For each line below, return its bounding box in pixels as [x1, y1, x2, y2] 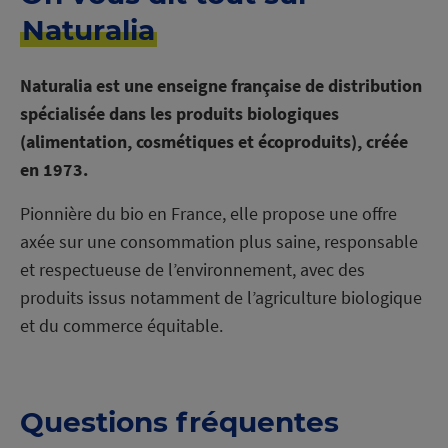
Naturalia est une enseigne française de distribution [20, 74, 422, 97]
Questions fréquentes [20, 405, 339, 439]
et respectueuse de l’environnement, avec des [20, 258, 365, 281]
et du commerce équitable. [20, 314, 223, 337]
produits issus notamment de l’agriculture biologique [20, 286, 422, 309]
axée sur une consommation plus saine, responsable [20, 230, 418, 253]
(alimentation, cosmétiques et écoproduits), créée [20, 130, 408, 153]
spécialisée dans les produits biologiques [20, 102, 339, 125]
